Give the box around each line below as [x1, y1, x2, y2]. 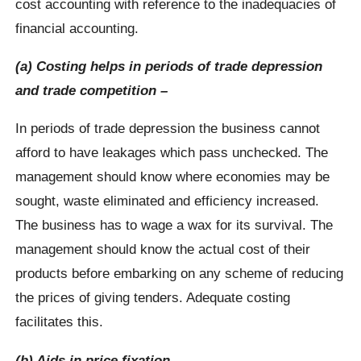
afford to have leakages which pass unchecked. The [15, 144, 329, 161]
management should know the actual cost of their [15, 241, 311, 258]
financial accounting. [15, 19, 139, 36]
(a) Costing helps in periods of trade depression [15, 57, 323, 74]
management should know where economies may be [15, 168, 330, 185]
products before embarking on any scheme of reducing [15, 265, 344, 282]
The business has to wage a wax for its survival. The [15, 217, 334, 234]
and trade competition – [15, 81, 168, 98]
